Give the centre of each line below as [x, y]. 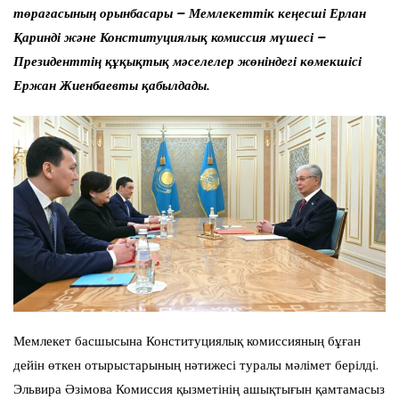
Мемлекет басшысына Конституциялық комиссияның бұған [187, 341]
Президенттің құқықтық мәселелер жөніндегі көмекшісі [187, 62]
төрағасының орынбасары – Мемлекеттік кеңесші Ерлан [190, 14]
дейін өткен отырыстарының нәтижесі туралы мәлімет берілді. [196, 365]
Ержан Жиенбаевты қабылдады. [112, 86]
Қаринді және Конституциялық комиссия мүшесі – [170, 38]
